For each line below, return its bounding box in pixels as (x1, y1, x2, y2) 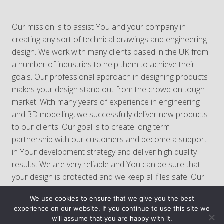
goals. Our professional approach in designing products (12, 71, 208, 82)
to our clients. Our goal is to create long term (12, 121, 170, 132)
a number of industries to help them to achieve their (12, 59, 195, 70)
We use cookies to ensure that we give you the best (29, 194, 194, 202)
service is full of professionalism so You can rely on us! (12, 184, 204, 195)
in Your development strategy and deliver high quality (12, 146, 197, 157)
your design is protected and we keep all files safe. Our (12, 171, 204, 182)
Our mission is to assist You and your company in (12, 21, 186, 32)
